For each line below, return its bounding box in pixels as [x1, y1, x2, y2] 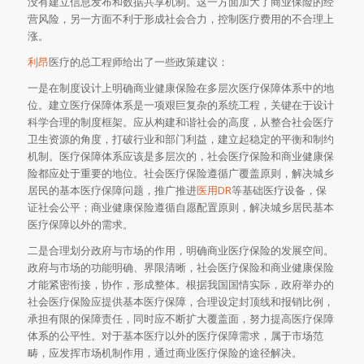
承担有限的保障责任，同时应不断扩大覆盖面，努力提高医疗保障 [27, 311, 334, 327]
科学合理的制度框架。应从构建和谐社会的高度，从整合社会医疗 [27, 115, 334, 130]
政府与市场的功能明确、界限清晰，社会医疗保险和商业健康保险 [27, 260, 334, 275]
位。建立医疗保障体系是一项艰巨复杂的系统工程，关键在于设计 [27, 97, 334, 113]
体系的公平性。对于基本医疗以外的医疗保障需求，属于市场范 [27, 328, 323, 344]
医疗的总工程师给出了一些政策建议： [48, 54, 228, 70]
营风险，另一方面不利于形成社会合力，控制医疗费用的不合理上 [27, 11, 334, 27]
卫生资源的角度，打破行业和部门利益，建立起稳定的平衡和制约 [27, 132, 334, 147]
